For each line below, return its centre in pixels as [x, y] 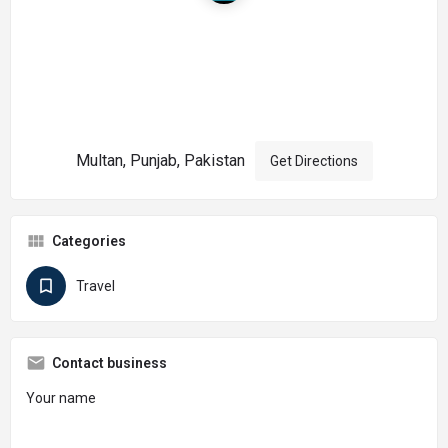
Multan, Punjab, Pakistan [160, 160]
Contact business [109, 362]
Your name [61, 397]
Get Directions [313, 160]
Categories [89, 240]
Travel [95, 285]
